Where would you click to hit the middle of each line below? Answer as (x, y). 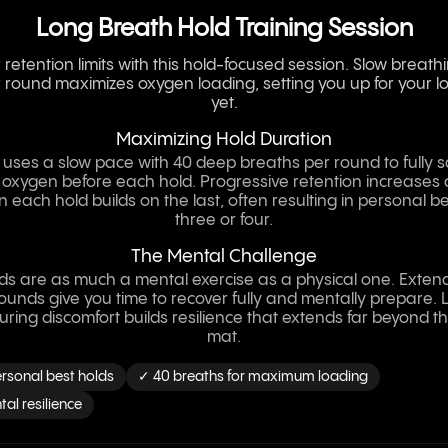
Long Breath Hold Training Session (224, 29)
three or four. (224, 220)
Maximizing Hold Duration (224, 139)
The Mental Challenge (224, 256)
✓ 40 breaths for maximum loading (253, 377)
